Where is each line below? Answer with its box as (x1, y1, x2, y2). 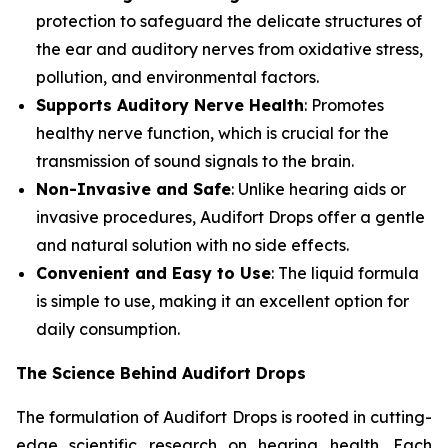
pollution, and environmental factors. (36, 67, 319, 88)
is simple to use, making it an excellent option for (36, 291, 409, 312)
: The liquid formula (271, 263, 419, 284)
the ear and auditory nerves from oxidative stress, (36, 39, 423, 60)
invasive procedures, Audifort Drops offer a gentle (36, 207, 425, 228)
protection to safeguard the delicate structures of (36, 11, 422, 32)
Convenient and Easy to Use (36, 263, 271, 284)
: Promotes (304, 95, 384, 116)
